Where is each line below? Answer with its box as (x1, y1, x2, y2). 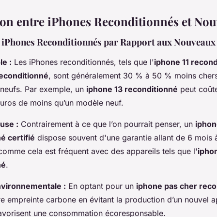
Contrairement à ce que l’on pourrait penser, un (18, 119, 195, 129)
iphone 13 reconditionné (86, 84, 178, 94)
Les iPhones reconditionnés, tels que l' (12, 57, 154, 67)
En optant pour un (66, 181, 136, 191)
